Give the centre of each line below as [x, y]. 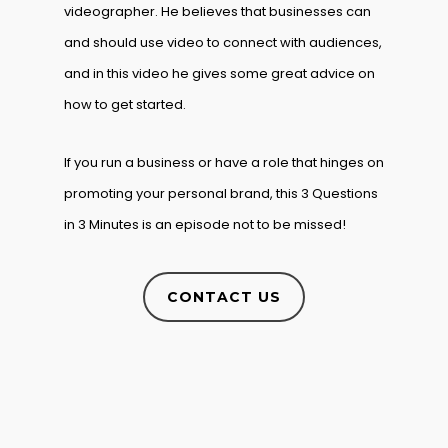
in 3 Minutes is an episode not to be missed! [205, 224]
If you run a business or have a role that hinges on [224, 162]
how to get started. [125, 104]
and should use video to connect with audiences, [223, 42]
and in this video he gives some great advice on [219, 73]
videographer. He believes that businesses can [217, 11]
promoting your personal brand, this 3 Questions [221, 193]
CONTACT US [224, 297]
